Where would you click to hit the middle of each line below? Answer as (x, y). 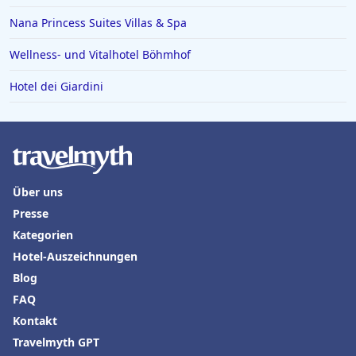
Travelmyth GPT (56, 342)
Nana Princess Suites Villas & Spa (98, 23)
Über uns (38, 192)
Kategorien (43, 235)
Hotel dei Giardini (56, 86)
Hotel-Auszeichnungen (75, 256)
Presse (31, 213)
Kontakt (35, 321)
